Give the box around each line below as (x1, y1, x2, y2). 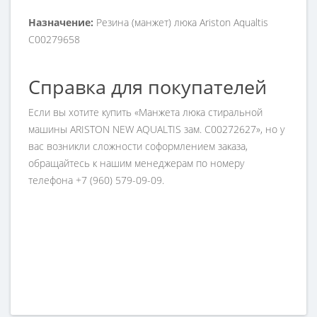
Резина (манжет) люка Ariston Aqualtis (96, 16, 268, 29)
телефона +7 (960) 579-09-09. (28, 173, 164, 187)
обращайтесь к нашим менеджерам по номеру (28, 156, 244, 170)
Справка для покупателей (28, 74, 267, 100)
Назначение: (28, 16, 93, 29)
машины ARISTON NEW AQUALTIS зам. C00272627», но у (28, 122, 284, 136)
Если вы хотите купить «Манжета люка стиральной (28, 105, 263, 119)
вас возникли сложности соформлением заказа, (28, 139, 248, 153)
